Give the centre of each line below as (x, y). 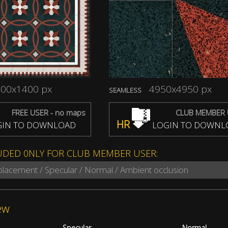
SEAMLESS (125, 90)
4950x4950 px (180, 89)
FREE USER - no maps (49, 112)
